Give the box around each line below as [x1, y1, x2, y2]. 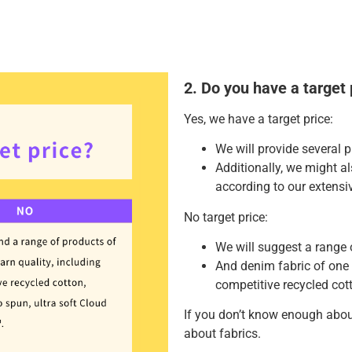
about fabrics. [184, 326, 261, 342]
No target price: [184, 209, 268, 225]
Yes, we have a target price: [184, 111, 333, 126]
